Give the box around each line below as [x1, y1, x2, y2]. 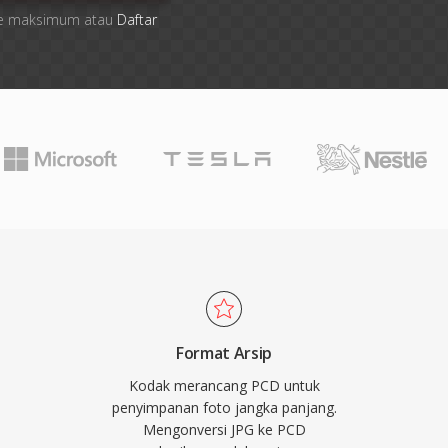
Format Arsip [175, 342, 273, 364]
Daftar [116, 10, 157, 29]
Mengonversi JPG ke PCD [142, 420, 306, 439]
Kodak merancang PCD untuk [128, 376, 320, 395]
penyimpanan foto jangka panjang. [111, 398, 337, 417]
